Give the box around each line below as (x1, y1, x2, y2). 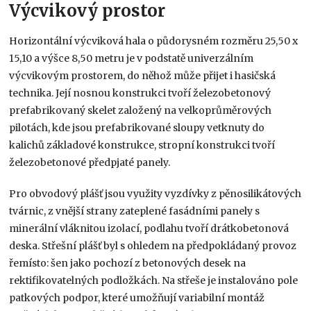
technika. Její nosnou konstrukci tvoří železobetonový (9, 86, 271, 99)
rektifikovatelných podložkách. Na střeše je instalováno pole (9, 274, 299, 287)
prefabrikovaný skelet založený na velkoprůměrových (9, 103, 272, 117)
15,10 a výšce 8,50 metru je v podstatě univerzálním (9, 51, 254, 65)
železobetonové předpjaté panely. (9, 155, 171, 169)
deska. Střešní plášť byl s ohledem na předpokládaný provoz (9, 239, 297, 252)
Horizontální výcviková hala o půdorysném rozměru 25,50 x (9, 34, 299, 47)
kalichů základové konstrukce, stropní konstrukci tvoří (9, 138, 276, 151)
